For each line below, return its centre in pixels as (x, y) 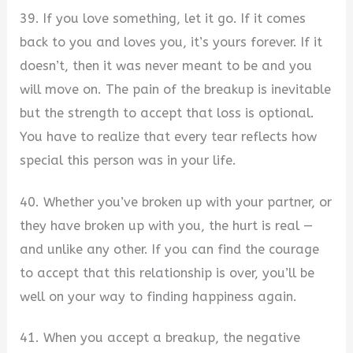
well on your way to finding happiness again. (159, 296)
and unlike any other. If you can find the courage (170, 249)
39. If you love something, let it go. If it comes (163, 18)
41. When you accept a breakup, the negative (160, 338)
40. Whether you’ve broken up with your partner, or (176, 202)
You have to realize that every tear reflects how (169, 136)
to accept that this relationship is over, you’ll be (167, 273)
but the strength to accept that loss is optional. (167, 113)
